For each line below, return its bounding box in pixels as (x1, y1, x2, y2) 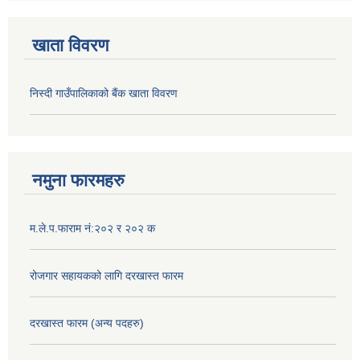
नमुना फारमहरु (32, 170, 125, 190)
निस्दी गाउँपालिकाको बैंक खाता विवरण (30, 87, 178, 100)
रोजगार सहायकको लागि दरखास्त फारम (30, 268, 183, 282)
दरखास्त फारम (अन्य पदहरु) (30, 316, 144, 329)
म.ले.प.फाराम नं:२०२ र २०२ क (30, 221, 155, 235)
